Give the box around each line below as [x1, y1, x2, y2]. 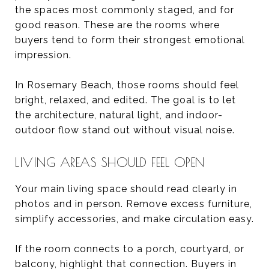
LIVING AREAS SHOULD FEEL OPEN [15, 154, 205, 169]
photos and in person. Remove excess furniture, [15, 198, 252, 210]
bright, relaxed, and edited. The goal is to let [15, 94, 236, 106]
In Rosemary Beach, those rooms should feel [15, 79, 239, 91]
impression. [15, 49, 71, 61]
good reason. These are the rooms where [15, 19, 220, 31]
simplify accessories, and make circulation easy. [15, 213, 254, 225]
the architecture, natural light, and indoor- [15, 109, 223, 121]
